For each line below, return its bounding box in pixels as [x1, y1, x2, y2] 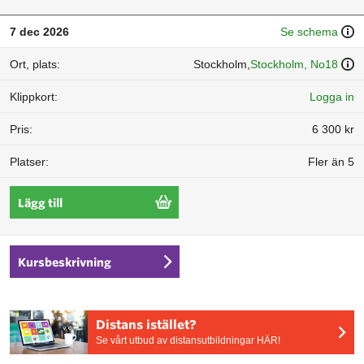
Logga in [310, 90, 354, 103]
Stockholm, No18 [250, 58, 338, 71]
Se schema [280, 25, 338, 38]
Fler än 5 [308, 155, 354, 168]
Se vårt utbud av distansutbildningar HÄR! [96, 335, 280, 346]
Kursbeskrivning [18, 256, 111, 269]
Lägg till [18, 197, 63, 210]
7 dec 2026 [10, 25, 69, 38]
